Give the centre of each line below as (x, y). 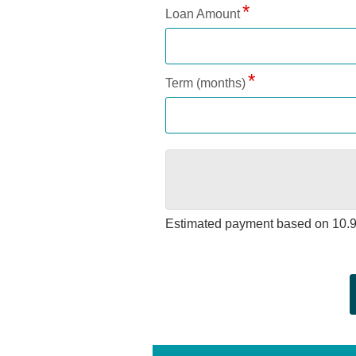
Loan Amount (203, 14)
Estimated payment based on (247, 224)
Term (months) (205, 83)
